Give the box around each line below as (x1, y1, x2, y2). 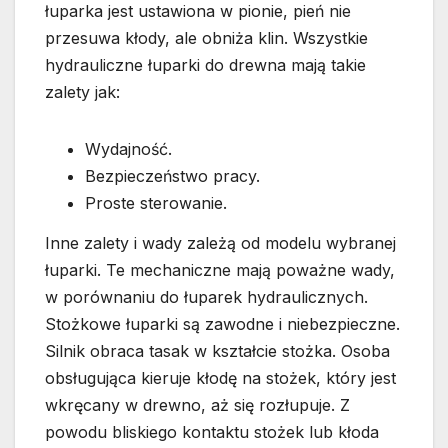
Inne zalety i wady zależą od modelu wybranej (45, 232, 396, 253)
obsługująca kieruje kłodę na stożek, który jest (45, 367, 396, 388)
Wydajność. (85, 138, 172, 159)
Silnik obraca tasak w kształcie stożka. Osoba (45, 340, 390, 361)
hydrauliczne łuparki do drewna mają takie (45, 54, 366, 75)
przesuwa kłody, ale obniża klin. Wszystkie (45, 27, 368, 48)
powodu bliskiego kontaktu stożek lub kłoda (45, 421, 379, 442)
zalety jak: (45, 81, 120, 102)
